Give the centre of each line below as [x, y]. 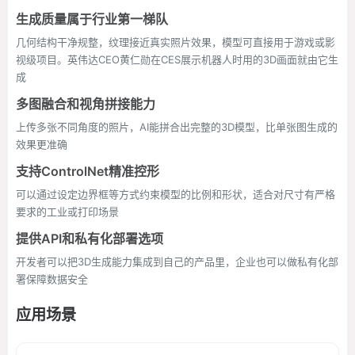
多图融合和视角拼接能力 [86, 104]
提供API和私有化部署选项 [90, 239]
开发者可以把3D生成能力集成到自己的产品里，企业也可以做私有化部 [177, 261]
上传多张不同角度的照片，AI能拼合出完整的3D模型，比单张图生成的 [177, 127]
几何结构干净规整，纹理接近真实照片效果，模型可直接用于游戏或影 [176, 42]
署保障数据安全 [52, 279]
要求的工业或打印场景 [67, 212]
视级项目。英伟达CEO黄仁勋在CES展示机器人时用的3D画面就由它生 [177, 59]
